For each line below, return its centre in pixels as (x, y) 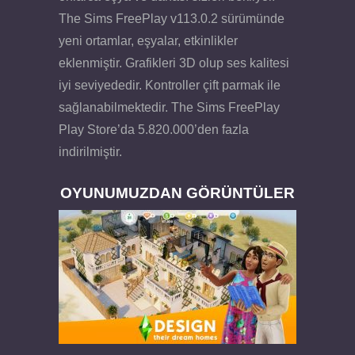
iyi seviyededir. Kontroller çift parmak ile (170, 86)
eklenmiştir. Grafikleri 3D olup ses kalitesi (174, 63)
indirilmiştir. (90, 152)
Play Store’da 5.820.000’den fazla (154, 130)
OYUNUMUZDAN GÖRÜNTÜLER (177, 193)
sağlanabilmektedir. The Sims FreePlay (169, 108)
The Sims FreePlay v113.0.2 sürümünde (172, 19)
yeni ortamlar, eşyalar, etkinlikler (148, 41)
